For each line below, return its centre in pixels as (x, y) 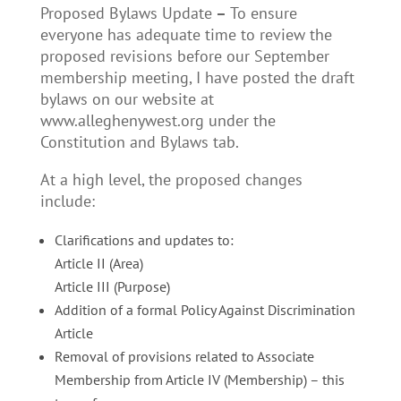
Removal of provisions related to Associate (184, 356)
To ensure (263, 13)
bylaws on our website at (127, 99)
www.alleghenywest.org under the (158, 120)
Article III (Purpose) (112, 286)
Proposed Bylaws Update (126, 13)
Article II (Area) (98, 263)
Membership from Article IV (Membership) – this (199, 380)
